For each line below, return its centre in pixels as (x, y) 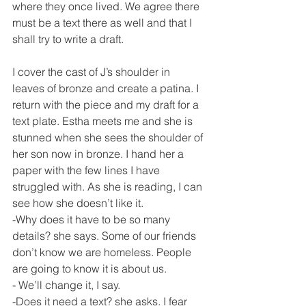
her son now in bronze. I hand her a (99, 154)
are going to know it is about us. (89, 268)
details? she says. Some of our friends (106, 236)
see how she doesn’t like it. (78, 203)
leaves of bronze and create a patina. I (107, 88)
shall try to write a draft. (68, 39)
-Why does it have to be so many (93, 219)
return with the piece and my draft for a (107, 105)
